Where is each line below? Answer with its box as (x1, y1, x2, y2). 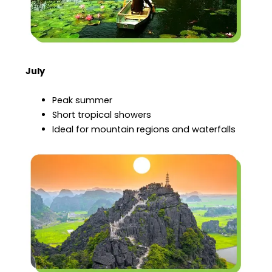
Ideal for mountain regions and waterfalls (52, 123, 236, 135)
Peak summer (52, 93, 113, 106)
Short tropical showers (52, 108, 152, 121)
